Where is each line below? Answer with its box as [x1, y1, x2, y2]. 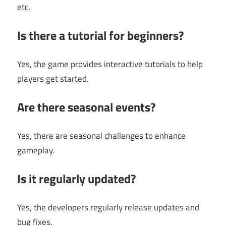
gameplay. [17, 143, 54, 157]
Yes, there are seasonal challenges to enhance [17, 129, 186, 142]
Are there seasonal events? [17, 98, 155, 117]
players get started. [17, 72, 89, 85]
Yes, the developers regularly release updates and [17, 200, 199, 214]
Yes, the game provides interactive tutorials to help [17, 57, 203, 71]
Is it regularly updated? [17, 169, 136, 188]
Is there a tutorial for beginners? [17, 26, 184, 45]
